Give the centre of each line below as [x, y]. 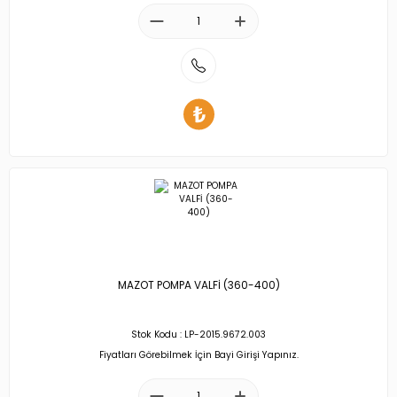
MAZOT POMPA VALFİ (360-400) [198, 286]
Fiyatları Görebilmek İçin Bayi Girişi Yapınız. [198, 354]
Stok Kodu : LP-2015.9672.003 [198, 335]
